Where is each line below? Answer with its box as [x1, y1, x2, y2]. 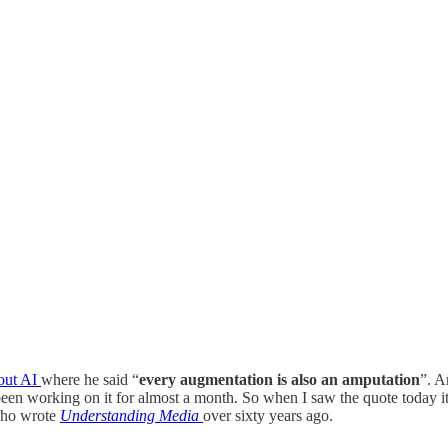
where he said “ [41, 370, 139, 388]
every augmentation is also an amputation [139, 370, 420, 388]
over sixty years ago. [203, 406, 333, 424]
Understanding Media [60, 406, 199, 424]
